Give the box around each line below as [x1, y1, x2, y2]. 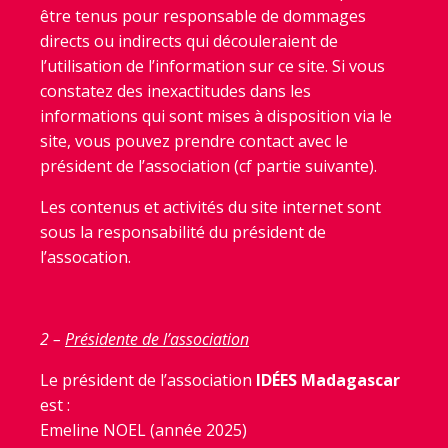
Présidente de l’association [65, 328, 249, 350]
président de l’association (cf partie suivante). [40, 155, 381, 177]
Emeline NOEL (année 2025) [40, 419, 247, 441]
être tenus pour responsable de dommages [40, 5, 366, 27]
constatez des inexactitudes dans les [40, 80, 311, 102]
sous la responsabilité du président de [40, 221, 326, 243]
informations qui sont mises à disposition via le [40, 105, 392, 127]
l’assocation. [40, 246, 131, 268]
